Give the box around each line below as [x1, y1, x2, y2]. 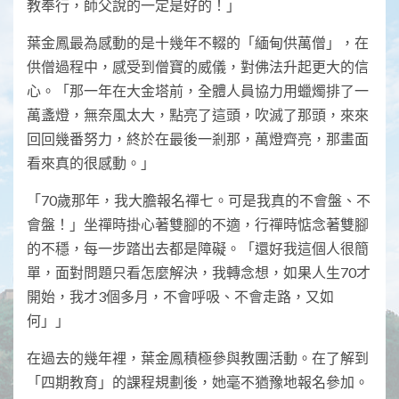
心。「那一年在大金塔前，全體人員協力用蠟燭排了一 [27, 82, 369, 100]
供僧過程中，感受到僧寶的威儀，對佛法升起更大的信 [27, 58, 369, 76]
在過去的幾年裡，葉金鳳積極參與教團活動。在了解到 [27, 349, 369, 367]
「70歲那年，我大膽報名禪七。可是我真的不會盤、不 [27, 191, 370, 209]
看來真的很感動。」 [27, 154, 155, 172]
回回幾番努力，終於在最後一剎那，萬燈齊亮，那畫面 [27, 130, 369, 148]
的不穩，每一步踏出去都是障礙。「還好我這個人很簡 [27, 240, 369, 257]
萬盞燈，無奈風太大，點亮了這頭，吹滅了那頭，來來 [27, 106, 369, 124]
